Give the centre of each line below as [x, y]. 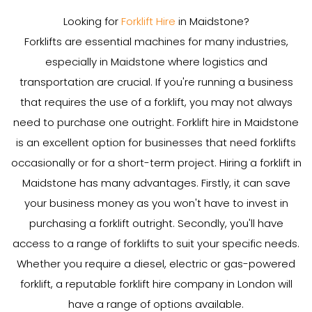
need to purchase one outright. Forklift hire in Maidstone [156, 122]
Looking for [92, 21]
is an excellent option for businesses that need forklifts [156, 142]
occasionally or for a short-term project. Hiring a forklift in [156, 163]
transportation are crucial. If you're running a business [156, 82]
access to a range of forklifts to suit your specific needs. [156, 243]
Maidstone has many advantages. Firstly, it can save [156, 183]
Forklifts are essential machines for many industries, [156, 41]
